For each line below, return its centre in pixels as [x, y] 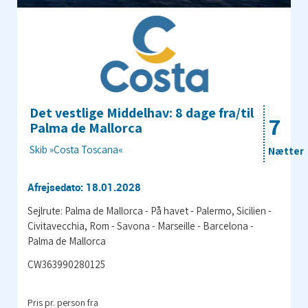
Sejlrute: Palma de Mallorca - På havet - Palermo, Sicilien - [150, 210]
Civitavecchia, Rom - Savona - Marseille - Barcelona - [141, 225]
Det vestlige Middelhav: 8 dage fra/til [142, 112]
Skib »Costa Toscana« [76, 149]
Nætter [286, 151]
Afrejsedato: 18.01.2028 [84, 187]
